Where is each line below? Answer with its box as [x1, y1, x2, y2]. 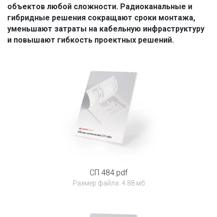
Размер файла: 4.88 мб [72, 179, 145, 187]
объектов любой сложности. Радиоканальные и [7, 2, 192, 12]
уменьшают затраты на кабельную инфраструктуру [7, 24, 204, 34]
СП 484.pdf [89, 168, 127, 178]
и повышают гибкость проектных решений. [7, 35, 174, 45]
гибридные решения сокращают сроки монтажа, [7, 13, 195, 23]
